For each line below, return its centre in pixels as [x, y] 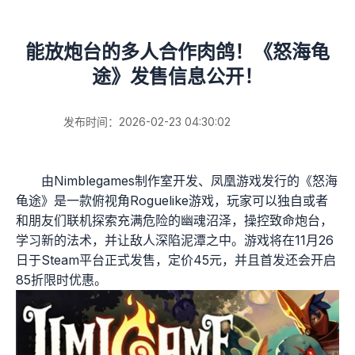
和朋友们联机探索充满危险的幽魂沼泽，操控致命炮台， [174, 220]
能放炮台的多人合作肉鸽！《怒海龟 [177, 51]
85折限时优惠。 [61, 280]
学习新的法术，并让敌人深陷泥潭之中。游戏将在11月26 [175, 240]
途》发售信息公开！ [177, 75]
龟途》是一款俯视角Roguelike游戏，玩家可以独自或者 [172, 200]
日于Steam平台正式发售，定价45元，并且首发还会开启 [176, 260]
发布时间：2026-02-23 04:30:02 [147, 122]
